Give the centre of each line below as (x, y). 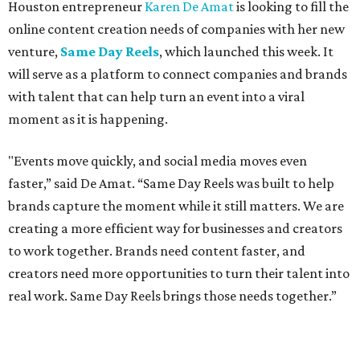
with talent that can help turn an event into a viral (156, 97)
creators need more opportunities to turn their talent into (179, 274)
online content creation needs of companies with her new (176, 29)
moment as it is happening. (88, 119)
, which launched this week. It (246, 52)
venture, (34, 52)
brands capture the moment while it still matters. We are (176, 206)
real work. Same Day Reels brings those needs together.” (172, 296)
